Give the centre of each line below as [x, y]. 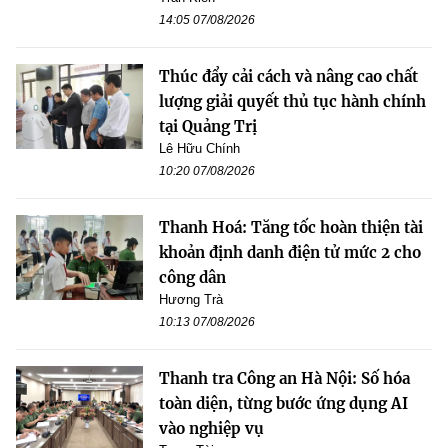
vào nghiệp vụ [211, 429]
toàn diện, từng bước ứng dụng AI [283, 404]
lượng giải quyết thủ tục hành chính [292, 102]
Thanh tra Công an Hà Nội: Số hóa [284, 379]
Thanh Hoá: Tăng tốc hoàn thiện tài [291, 228]
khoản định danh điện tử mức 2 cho [290, 253]
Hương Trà [191, 300]
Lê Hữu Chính [199, 149]
